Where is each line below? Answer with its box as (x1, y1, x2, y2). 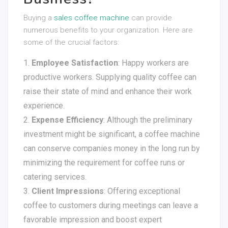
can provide (129, 13, 172, 22)
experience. (23, 101, 65, 110)
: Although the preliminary (103, 115, 192, 125)
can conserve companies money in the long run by (23, 144, 200, 153)
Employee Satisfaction (32, 58, 118, 68)
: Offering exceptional (104, 186, 180, 196)
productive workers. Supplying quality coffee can (23, 72, 196, 82)
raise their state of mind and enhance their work (23, 87, 192, 96)
